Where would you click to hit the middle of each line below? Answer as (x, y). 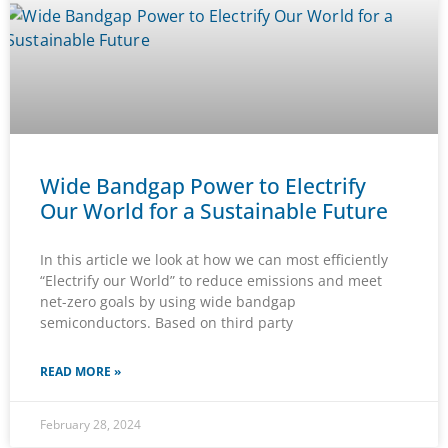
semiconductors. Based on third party (166, 323)
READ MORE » (80, 372)
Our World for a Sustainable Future (214, 211)
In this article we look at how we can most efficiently (214, 260)
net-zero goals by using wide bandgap (168, 302)
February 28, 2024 (90, 425)
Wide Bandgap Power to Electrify (203, 186)
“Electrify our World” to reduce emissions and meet (211, 281)
